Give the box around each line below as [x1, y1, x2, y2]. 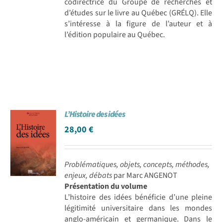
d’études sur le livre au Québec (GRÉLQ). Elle [64, 7, 212, 18]
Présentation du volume [64, 180, 148, 192]
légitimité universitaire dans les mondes [64, 202, 212, 214]
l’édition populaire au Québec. [64, 29, 166, 40]
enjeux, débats [64, 169, 112, 181]
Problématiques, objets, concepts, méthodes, [64, 159, 210, 170]
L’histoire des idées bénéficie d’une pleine [64, 191, 212, 203]
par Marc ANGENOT [112, 169, 178, 181]
